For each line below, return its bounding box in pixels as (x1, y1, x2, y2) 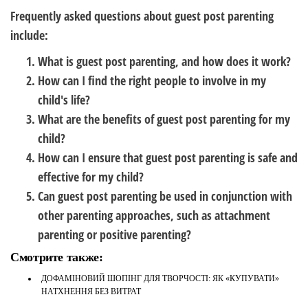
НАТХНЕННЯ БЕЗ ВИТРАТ (41, 287, 141, 296)
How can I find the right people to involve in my (38, 72, 266, 89)
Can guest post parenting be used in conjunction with (38, 188, 292, 204)
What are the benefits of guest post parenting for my (38, 111, 290, 127)
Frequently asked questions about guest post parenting (10, 8, 274, 24)
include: (10, 27, 48, 43)
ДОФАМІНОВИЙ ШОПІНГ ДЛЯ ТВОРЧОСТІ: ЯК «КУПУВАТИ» (41, 274, 279, 283)
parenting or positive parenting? (38, 226, 191, 243)
